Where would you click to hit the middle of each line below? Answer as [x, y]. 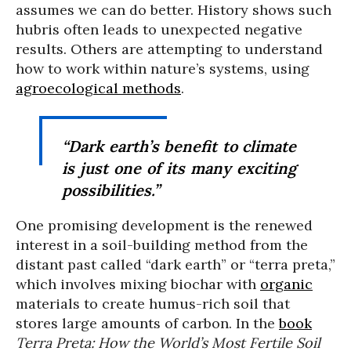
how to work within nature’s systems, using [163, 69]
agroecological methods [98, 88]
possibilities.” [111, 190]
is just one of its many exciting [179, 168]
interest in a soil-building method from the [162, 245]
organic [286, 284]
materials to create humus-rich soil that [153, 304]
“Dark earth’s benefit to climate [179, 146]
